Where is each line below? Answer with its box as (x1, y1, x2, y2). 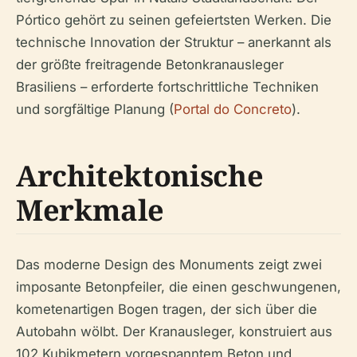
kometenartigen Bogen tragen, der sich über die (16, 301, 317, 317)
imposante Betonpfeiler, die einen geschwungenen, (16, 279, 341, 295)
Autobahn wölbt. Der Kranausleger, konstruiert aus (16, 324, 332, 339)
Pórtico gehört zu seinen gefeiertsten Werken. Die (16, 12, 331, 28)
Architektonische (16, 156, 264, 195)
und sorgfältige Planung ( (16, 101, 174, 117)
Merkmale (16, 190, 165, 229)
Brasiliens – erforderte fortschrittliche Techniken (16, 79, 319, 95)
